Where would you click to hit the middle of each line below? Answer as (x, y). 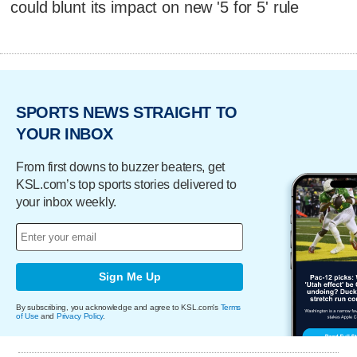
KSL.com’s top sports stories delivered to (126, 184)
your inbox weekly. (66, 202)
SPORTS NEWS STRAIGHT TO (127, 113)
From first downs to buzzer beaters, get (121, 167)
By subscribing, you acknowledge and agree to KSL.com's (118, 307)
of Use (27, 316)
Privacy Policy (80, 316)
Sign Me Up (129, 277)
